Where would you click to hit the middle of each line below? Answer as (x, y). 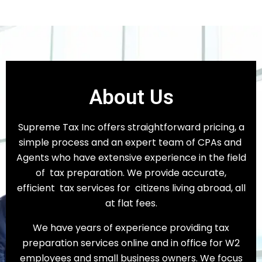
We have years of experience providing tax (131, 228)
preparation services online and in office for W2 (131, 243)
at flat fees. (131, 204)
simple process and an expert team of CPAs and (131, 143)
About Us (131, 97)
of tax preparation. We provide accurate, (131, 173)
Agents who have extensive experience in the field (131, 158)
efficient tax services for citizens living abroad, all (131, 188)
